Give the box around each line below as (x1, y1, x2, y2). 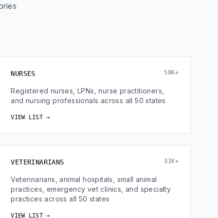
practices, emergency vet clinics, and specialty (11, 185, 171, 193)
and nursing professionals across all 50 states (11, 96, 166, 105)
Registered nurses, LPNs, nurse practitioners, (11, 87, 164, 95)
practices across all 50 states (11, 195, 110, 203)
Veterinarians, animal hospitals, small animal (11, 175, 157, 183)
